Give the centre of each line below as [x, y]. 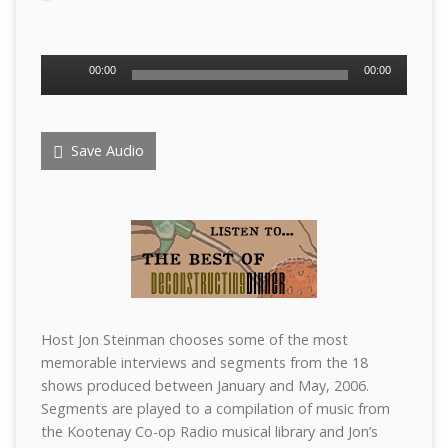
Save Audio [105, 150]
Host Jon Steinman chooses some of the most [194, 339]
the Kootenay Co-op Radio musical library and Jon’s [209, 431]
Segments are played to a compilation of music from [215, 408]
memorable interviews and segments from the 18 [204, 362]
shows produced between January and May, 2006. [204, 385]
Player [59, 88]
